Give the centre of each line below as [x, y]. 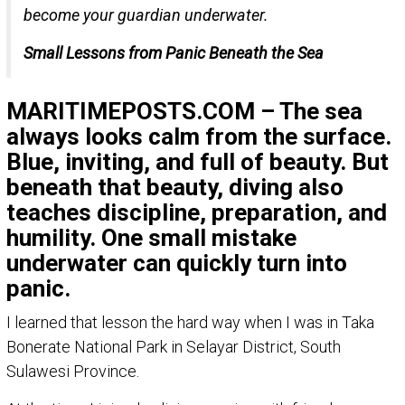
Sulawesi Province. [73, 371]
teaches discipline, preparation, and [197, 212]
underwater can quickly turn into [177, 263]
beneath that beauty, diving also [175, 187]
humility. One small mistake [151, 237]
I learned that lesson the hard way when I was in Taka [190, 322]
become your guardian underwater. [146, 14]
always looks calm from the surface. [199, 136]
